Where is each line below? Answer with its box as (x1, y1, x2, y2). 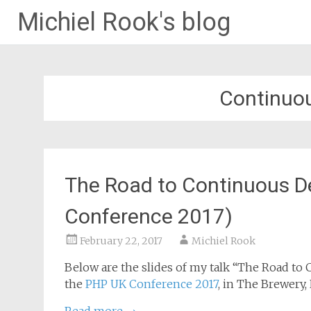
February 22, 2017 (80, 235, 162, 247)
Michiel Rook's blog (17, 8, 230, 37)
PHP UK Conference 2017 (85, 277, 218, 291)
